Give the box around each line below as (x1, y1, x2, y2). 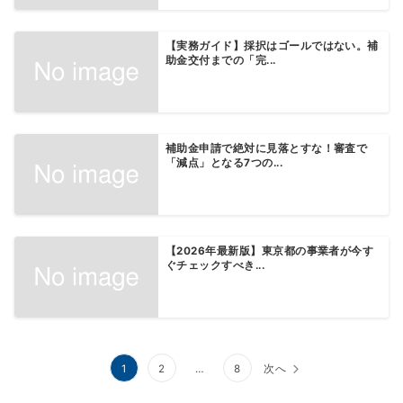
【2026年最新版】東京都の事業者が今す (166, 245, 374, 258)
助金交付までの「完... (166, 53, 276, 67)
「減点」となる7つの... (166, 157, 283, 169)
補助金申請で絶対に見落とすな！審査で (166, 142, 368, 155)
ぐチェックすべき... (166, 259, 265, 273)
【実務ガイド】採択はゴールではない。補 (166, 39, 379, 52)
